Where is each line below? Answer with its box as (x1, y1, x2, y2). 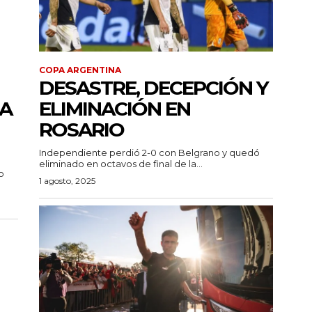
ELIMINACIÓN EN (39, 97, 190, 121)
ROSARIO (39, 118, 124, 142)
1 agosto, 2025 (39, 175, 95, 187)
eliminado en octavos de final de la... (39, 158, 203, 170)
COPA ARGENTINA (39, 65, 121, 76)
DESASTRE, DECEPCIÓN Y (39, 76, 268, 100)
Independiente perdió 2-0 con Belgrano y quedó (39, 147, 260, 159)
